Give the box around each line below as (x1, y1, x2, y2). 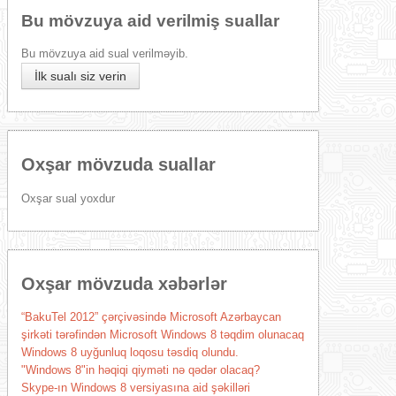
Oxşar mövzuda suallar (20, 155, 216, 174)
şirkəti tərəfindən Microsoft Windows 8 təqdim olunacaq (20, 328, 304, 341)
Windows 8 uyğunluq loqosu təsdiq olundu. (20, 346, 239, 359)
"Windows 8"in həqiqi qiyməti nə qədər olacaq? (20, 363, 260, 377)
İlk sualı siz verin (34, 69, 126, 83)
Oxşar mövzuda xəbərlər (20, 274, 227, 293)
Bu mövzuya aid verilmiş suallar (20, 11, 279, 30)
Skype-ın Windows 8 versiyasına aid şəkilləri (20, 381, 250, 394)
